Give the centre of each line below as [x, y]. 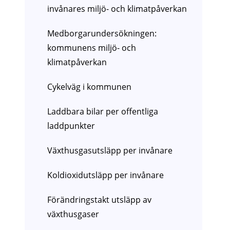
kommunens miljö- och [91, 48]
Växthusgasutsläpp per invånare [110, 151]
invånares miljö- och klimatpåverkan [117, 9]
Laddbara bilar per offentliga [102, 112]
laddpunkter [71, 126]
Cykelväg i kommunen [89, 87]
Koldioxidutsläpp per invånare [105, 175]
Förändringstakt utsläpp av [99, 200]
